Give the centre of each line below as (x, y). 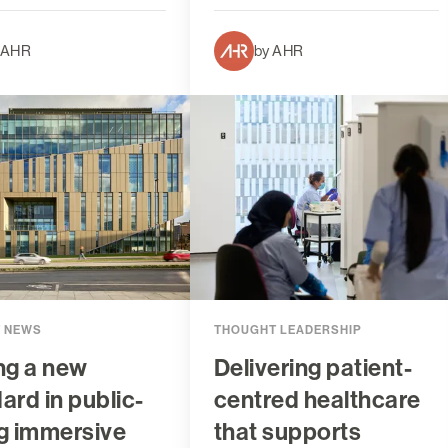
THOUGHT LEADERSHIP (287, 329)
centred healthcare (317, 399)
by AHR (278, 51)
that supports (287, 431)
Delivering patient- (313, 367)
